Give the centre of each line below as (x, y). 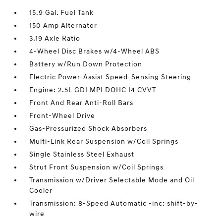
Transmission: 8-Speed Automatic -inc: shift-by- (114, 203)
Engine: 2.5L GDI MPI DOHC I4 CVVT (93, 90)
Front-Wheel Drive (62, 116)
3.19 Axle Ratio (55, 38)
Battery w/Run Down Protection (86, 64)
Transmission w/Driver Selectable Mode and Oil (112, 180)
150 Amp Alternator (63, 26)
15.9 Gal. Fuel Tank (62, 13)
